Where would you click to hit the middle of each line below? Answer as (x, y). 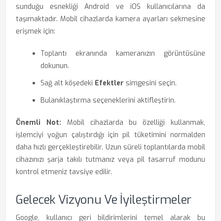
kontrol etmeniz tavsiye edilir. (64, 172)
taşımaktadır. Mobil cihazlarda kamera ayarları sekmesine (110, 19)
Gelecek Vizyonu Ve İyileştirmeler (104, 200)
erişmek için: (36, 31)
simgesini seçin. (150, 83)
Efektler (109, 83)
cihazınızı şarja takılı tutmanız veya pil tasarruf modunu (110, 160)
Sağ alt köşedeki (68, 83)
